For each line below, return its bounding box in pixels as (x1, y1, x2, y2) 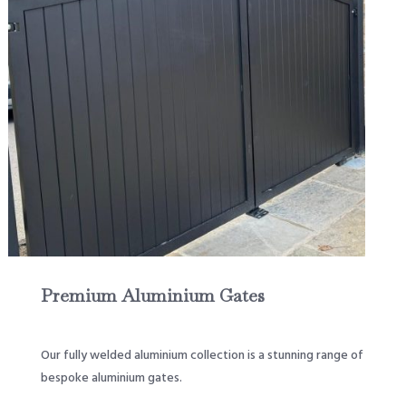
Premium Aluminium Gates (40, 283, 265, 307)
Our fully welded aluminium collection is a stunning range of (40, 344, 363, 366)
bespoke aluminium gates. (40, 367, 182, 389)
